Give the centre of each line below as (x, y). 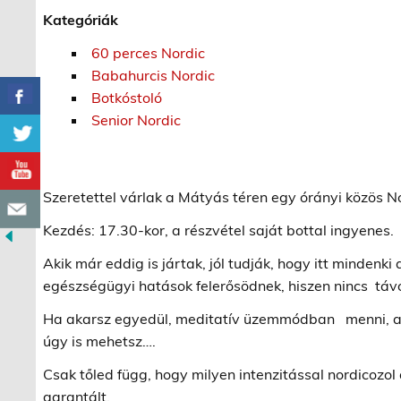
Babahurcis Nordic (154, 75)
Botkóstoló (127, 97)
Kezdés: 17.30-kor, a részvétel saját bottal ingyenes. (219, 230)
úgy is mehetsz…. (100, 341)
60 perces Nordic (149, 52)
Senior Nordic (137, 119)
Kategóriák (81, 19)
